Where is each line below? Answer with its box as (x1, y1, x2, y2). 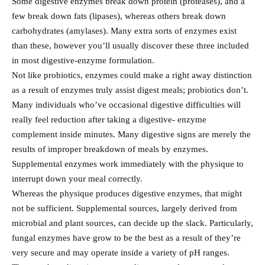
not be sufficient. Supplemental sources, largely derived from (12, 203, 237, 214)
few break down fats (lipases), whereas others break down (12, 11, 226, 21)
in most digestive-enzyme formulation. (12, 56, 154, 66)
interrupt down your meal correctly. (12, 174, 143, 184)
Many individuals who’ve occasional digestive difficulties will (12, 100, 241, 110)
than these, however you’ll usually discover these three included (12, 41, 249, 51)
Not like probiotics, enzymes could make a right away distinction (12, 70, 252, 80)
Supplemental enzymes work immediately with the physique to (12, 159, 244, 169)
